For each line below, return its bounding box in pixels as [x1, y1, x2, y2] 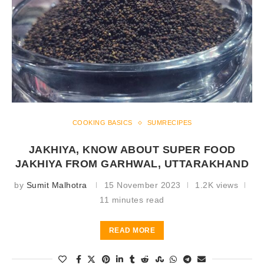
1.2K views [195, 180, 238, 190]
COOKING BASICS [72, 119, 133, 127]
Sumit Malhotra [26, 180, 87, 190]
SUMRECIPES [147, 119, 192, 127]
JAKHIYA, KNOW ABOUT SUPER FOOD [28, 144, 236, 156]
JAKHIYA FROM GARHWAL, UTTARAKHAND [15, 158, 249, 170]
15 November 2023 [104, 180, 181, 190]
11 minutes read [100, 195, 164, 205]
